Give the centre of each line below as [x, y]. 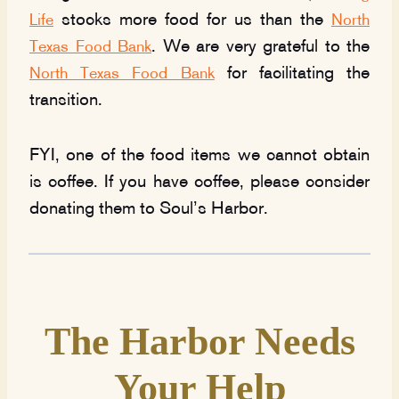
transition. [66, 101]
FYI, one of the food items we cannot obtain [199, 156]
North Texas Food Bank [122, 75]
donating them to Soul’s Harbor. [149, 210]
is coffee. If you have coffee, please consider [199, 183]
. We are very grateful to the [261, 48]
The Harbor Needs [199, 341]
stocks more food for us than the [192, 21]
